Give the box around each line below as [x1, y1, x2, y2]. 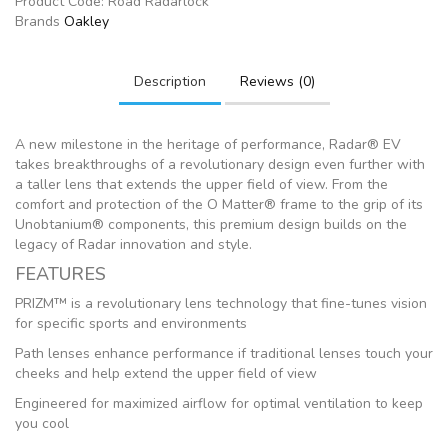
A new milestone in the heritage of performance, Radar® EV [15, 135, 401, 154]
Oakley [64, 12, 109, 31]
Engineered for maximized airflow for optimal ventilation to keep [15, 394, 423, 413]
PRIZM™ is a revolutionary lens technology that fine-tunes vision [15, 294, 427, 313]
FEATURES [15, 262, 106, 286]
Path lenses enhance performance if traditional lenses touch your [15, 344, 433, 363]
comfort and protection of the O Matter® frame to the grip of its [15, 195, 423, 214]
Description [133, 72, 206, 91]
